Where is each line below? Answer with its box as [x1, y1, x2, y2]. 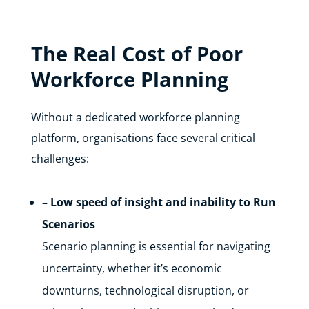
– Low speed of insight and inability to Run [41, 195, 276, 210]
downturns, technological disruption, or [41, 283, 249, 298]
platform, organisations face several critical [30, 130, 255, 146]
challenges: [30, 151, 89, 166]
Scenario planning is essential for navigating [41, 239, 270, 254]
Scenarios [41, 217, 95, 232]
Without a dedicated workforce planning [30, 110, 240, 125]
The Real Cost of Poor [30, 40, 243, 67]
